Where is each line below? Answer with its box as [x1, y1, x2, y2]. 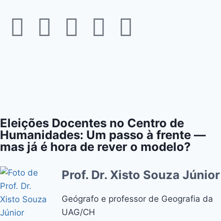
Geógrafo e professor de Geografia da [62, 193, 213, 204]
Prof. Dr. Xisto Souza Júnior [62, 167, 220, 182]
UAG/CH [62, 207, 95, 217]
